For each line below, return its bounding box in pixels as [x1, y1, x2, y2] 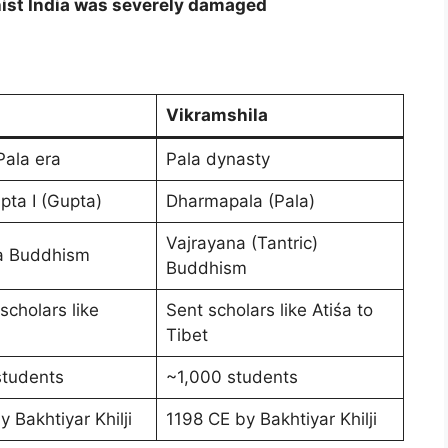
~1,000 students [165, 367, 298, 388]
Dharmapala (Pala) [165, 191, 315, 212]
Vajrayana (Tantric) [165, 233, 318, 254]
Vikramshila [165, 105, 268, 126]
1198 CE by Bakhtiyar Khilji [165, 409, 377, 430]
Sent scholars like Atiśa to [165, 300, 373, 321]
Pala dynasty [165, 149, 270, 170]
